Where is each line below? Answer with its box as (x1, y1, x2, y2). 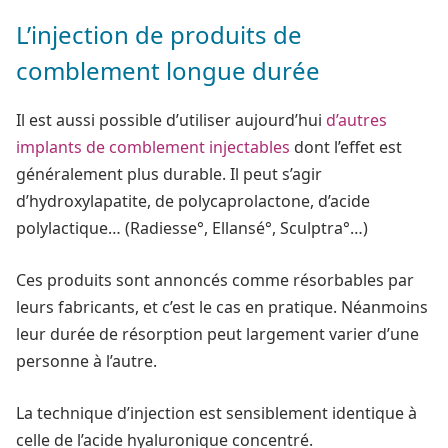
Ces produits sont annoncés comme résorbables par (16, 268, 414, 291)
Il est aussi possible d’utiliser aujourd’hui (16, 109, 326, 132)
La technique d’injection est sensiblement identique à (16, 401, 417, 424)
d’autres (326, 109, 387, 132)
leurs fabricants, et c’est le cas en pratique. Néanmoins (16, 295, 428, 318)
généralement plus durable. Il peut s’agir (16, 163, 322, 186)
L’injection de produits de (16, 18, 302, 52)
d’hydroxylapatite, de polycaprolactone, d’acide (16, 190, 370, 213)
